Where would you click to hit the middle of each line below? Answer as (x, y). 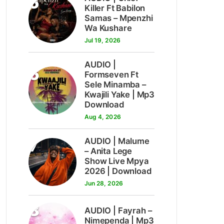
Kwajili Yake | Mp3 (120, 94)
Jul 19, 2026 (102, 40)
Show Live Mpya (117, 161)
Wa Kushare (108, 28)
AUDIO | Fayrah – (118, 210)
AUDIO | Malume (117, 141)
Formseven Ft (112, 74)
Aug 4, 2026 (103, 117)
